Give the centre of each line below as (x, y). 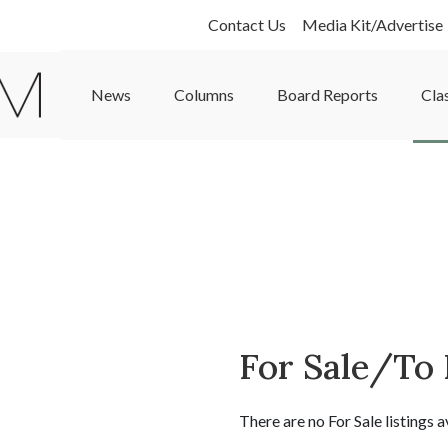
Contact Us (247, 24)
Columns (203, 94)
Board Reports (327, 94)
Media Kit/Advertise (372, 24)
